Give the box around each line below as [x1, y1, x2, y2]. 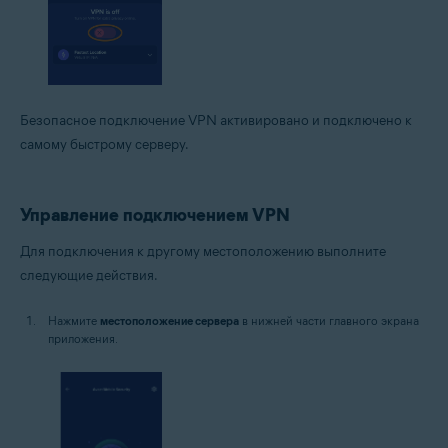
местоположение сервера [100, 313, 239, 329]
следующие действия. [20, 267, 158, 285]
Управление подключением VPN [20, 204, 290, 227]
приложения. [48, 331, 118, 347]
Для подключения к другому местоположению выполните [20, 243, 386, 261]
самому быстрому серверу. [20, 136, 189, 154]
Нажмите [48, 313, 100, 329]
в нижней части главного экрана [239, 313, 419, 329]
